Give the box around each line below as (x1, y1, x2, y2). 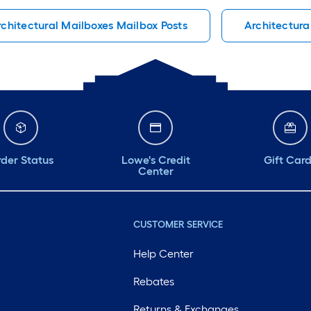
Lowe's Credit (121, 153, 190, 167)
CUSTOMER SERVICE (133, 219, 223, 230)
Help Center (133, 247, 194, 260)
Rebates (133, 275, 174, 288)
